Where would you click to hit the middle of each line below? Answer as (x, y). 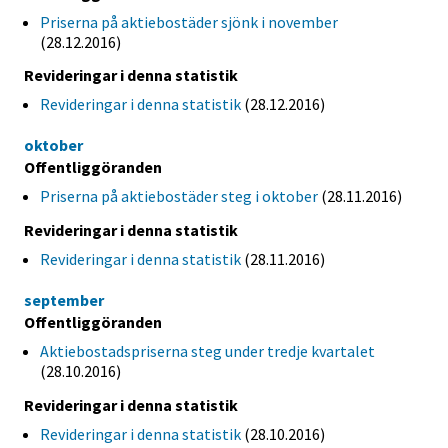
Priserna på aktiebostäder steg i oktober (179, 196)
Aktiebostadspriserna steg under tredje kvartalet (207, 351)
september (64, 300)
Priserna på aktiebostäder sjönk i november (189, 21)
